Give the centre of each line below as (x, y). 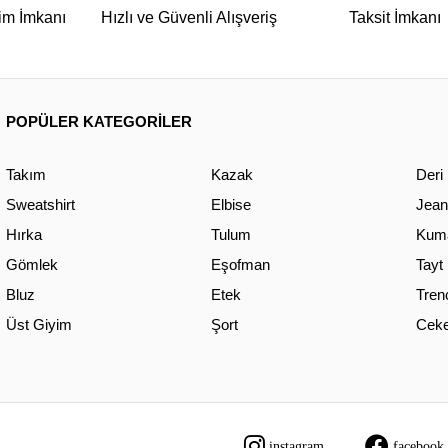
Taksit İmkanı (395, 17)
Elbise (231, 204)
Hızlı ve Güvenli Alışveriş (189, 17)
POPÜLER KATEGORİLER (99, 121)
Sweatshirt (41, 204)
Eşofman (241, 264)
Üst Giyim (39, 324)
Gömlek (32, 264)
